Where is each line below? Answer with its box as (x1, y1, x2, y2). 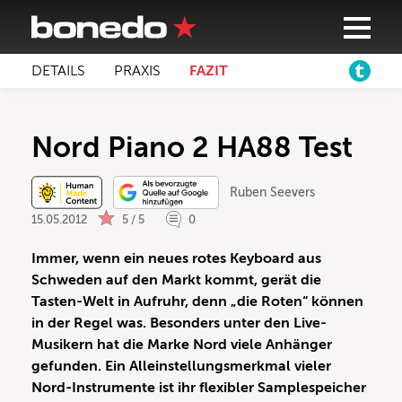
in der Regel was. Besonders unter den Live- (31, 315, 327, 332)
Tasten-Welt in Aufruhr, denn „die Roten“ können (31, 293, 363, 310)
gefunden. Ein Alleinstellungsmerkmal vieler (31, 358, 331, 375)
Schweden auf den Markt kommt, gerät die (31, 272, 321, 289)
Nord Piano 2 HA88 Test (31, 131, 353, 163)
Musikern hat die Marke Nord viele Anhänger (31, 336, 332, 354)
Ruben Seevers (229, 186, 315, 199)
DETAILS (31, 63, 85, 79)
